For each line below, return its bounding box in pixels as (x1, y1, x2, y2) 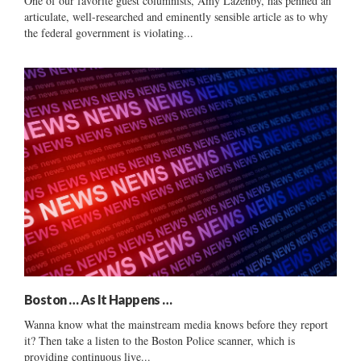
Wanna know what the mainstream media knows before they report (24, 316, 328, 332)
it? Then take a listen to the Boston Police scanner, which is (24, 332, 295, 348)
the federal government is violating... (24, 24, 193, 40)
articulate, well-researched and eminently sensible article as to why (24, 8, 328, 24)
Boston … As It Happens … (24, 291, 172, 307)
